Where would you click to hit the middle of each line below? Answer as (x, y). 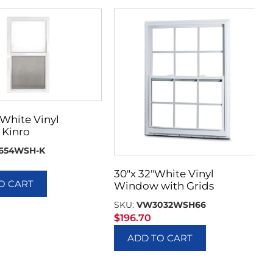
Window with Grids (164, 186)
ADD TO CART (160, 238)
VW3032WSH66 (172, 205)
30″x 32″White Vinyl (164, 174)
